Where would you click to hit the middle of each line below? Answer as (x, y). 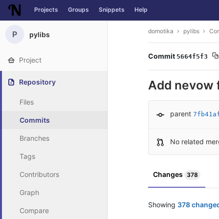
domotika (161, 31)
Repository (37, 82)
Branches (34, 138)
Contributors (39, 174)
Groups (78, 10)
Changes (169, 175)
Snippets (112, 10)
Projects (46, 10)
